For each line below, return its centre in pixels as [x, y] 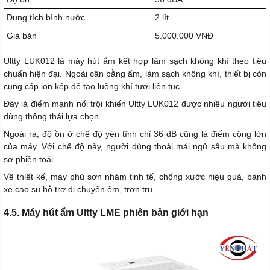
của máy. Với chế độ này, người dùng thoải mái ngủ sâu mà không [135, 147]
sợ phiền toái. [30, 159]
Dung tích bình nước [46, 18]
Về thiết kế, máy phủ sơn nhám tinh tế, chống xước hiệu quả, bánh [135, 177]
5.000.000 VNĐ [184, 36]
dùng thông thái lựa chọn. [52, 117]
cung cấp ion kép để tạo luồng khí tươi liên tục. [93, 86]
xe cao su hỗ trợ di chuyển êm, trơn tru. [79, 190]
